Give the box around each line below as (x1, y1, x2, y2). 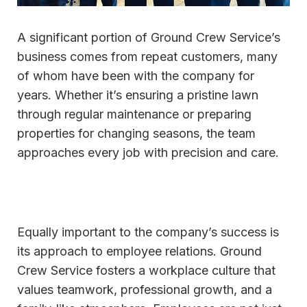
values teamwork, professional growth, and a (17, 282, 272, 297)
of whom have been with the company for (17, 69, 254, 84)
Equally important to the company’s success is (17, 225, 279, 240)
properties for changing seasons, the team (17, 126, 256, 141)
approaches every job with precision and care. (17, 145, 279, 160)
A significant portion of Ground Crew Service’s (17, 30, 280, 45)
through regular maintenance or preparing (17, 107, 251, 122)
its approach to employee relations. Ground (17, 244, 262, 259)
